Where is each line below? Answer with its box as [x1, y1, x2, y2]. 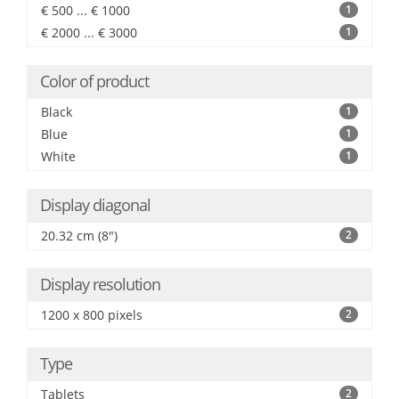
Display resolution [40, 273, 160, 295]
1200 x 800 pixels [41, 306, 142, 323]
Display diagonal [40, 194, 151, 216]
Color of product [40, 70, 149, 92]
